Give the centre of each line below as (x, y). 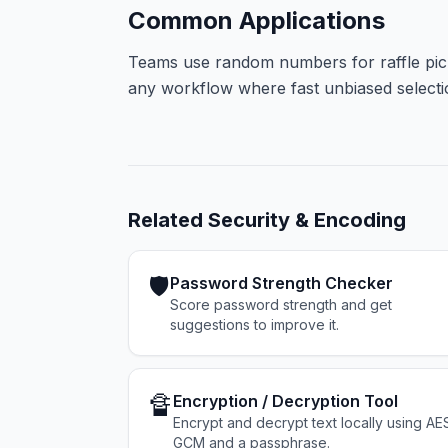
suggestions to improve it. (254, 324)
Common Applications (256, 20)
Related (168, 220)
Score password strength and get (281, 304)
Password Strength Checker (281, 283)
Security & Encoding (307, 220)
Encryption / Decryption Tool (285, 401)
